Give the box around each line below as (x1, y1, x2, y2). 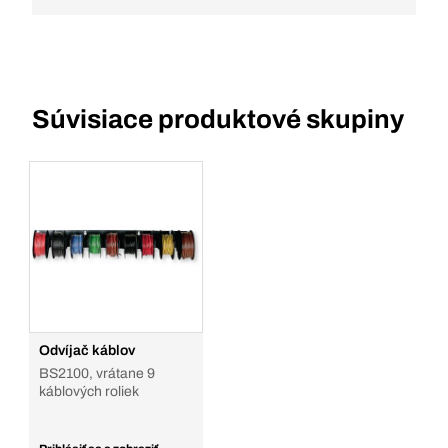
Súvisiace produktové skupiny (32, 105, 404, 133)
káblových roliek (39, 384, 139, 399)
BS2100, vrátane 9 (39, 366, 155, 381)
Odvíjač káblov (39, 343, 135, 358)
